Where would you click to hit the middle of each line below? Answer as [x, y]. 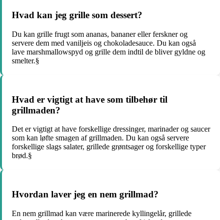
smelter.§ [26, 60]
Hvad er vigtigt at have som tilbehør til [90, 99]
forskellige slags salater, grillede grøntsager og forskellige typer [109, 147]
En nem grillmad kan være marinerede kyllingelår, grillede [102, 213]
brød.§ [22, 156]
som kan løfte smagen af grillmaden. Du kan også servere [100, 138]
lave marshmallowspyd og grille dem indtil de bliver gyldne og [109, 52]
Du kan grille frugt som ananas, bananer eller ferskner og [100, 34]
